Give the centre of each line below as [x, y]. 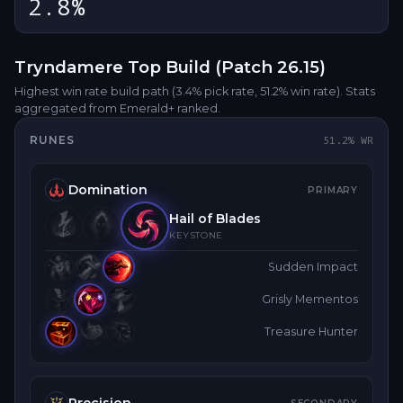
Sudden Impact [313, 267]
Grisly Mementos [310, 299]
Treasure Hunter [311, 331]
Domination [108, 189]
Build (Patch [219, 67]
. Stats [358, 91]
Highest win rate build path [92, 91]
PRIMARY [333, 190]
